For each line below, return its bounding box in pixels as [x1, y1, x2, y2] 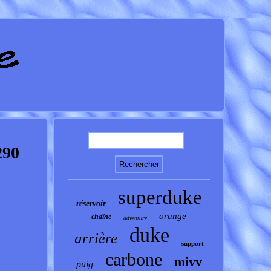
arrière [74, 230, 117, 246]
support [181, 240, 204, 247]
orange [159, 211, 187, 221]
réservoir [76, 199, 106, 208]
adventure [123, 215, 148, 221]
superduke [117, 186, 202, 208]
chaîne [91, 212, 112, 221]
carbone [105, 249, 162, 269]
